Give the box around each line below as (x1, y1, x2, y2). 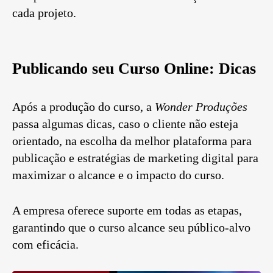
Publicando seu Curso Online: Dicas (12, 60, 256, 78)
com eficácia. (12, 238, 79, 252)
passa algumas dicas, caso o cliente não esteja (12, 117, 238, 131)
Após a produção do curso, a (12, 100, 155, 114)
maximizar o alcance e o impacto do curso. (12, 168, 224, 182)
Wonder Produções (155, 100, 247, 114)
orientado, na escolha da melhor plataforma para (12, 134, 252, 148)
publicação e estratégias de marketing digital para (12, 151, 258, 165)
